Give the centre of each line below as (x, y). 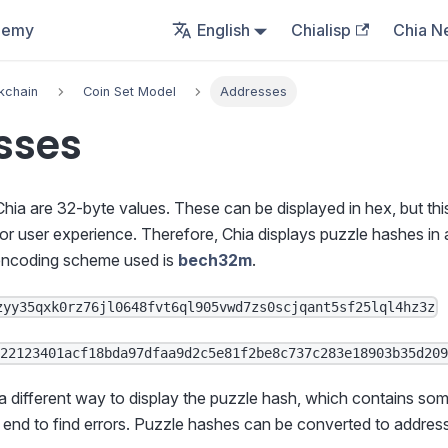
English (223, 30)
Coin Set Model (129, 92)
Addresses (254, 92)
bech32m (215, 260)
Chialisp (321, 30)
